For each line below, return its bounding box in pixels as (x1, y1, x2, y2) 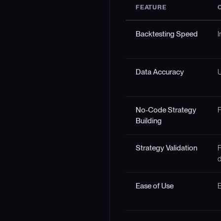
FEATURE (136, 3, 167, 11)
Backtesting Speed (136, 29, 198, 38)
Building (136, 115, 162, 125)
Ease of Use (136, 181, 174, 190)
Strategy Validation (136, 143, 197, 152)
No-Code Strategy (136, 105, 196, 114)
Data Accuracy (136, 67, 184, 76)
